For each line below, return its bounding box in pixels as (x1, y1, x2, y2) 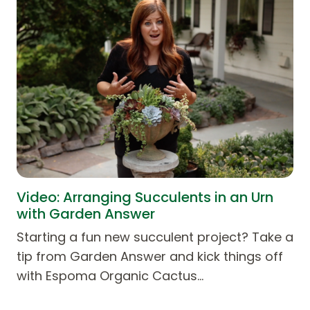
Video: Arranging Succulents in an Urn (17, 187, 273, 207)
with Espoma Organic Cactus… (17, 266, 203, 284)
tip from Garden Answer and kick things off (17, 247, 283, 265)
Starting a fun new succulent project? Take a (17, 228, 293, 246)
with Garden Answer (17, 203, 155, 224)
